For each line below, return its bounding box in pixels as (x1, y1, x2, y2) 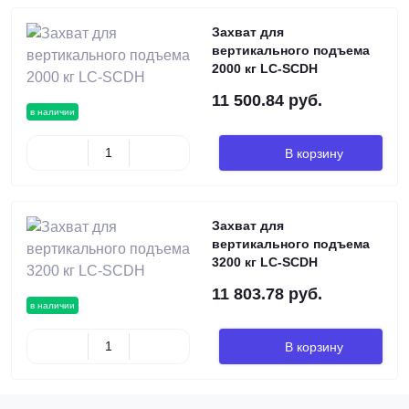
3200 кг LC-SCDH (212, 255, 318, 269)
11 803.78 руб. (212, 285, 322, 303)
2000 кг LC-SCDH (212, 61, 318, 76)
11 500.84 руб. (212, 91, 322, 110)
